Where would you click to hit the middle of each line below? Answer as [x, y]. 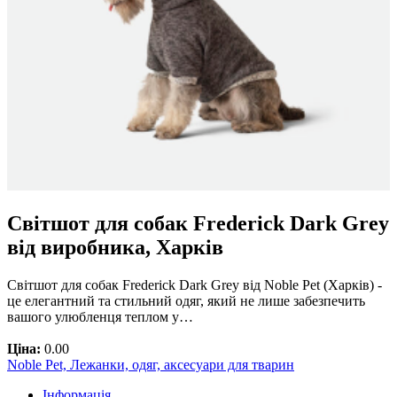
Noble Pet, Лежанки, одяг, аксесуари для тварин [151, 364]
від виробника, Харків [115, 247]
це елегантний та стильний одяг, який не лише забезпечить [186, 300]
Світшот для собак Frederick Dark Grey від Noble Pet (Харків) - [195, 284]
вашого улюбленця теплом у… [100, 316]
